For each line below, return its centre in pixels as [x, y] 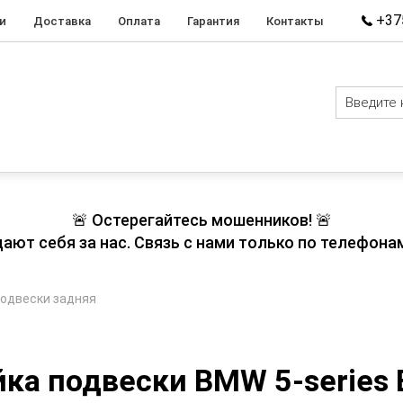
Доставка [62, 21]
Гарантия [213, 21]
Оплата [139, 21]
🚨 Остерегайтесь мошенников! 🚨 [201, 220]
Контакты [295, 21]
